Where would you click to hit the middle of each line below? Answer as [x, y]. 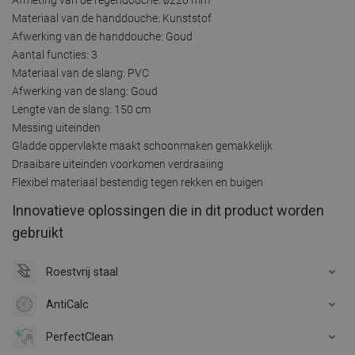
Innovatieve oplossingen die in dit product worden [168, 210]
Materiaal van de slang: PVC [80, 73]
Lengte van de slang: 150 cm [81, 109]
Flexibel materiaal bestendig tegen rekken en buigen [137, 182]
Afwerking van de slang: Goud [85, 91]
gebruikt [38, 232]
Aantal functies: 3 [55, 54]
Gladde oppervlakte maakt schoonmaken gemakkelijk [142, 145]
